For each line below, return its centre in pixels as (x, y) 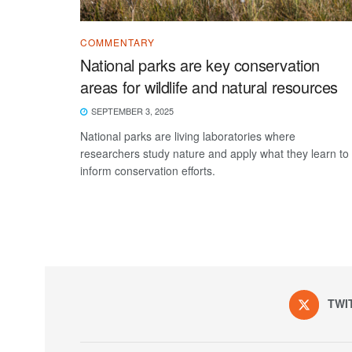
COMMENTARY (117, 42)
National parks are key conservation (200, 64)
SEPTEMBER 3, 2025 (131, 110)
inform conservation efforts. (148, 170)
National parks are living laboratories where (188, 136)
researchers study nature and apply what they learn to (214, 153)
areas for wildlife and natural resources (209, 86)
